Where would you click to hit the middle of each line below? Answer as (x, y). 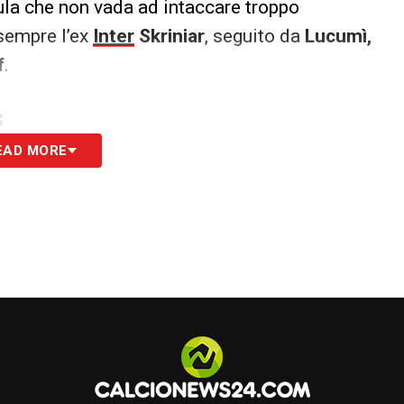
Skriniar (172, 36)
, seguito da (255, 36)
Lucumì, (338, 36)
